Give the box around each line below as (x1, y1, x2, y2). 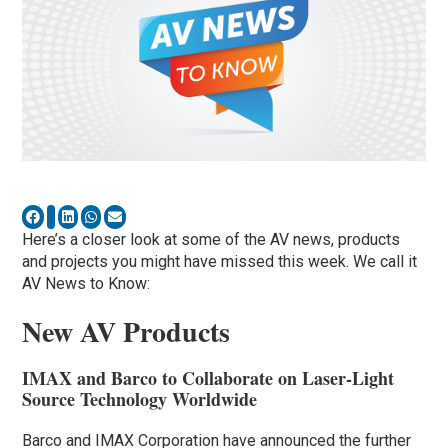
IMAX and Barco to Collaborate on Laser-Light (22, 365, 395, 392)
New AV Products (22, 311, 231, 353)
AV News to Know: (22, 274, 151, 294)
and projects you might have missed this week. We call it (22, 252, 418, 272)
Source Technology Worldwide (22, 386, 258, 413)
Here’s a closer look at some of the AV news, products (22, 230, 401, 250)
